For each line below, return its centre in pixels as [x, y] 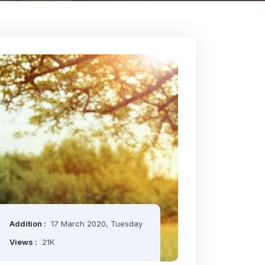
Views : [24, 242]
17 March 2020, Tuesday [97, 224]
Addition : [29, 224]
